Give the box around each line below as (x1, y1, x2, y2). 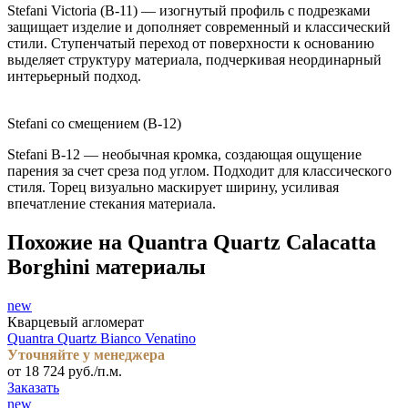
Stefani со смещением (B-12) (7, 116, 181, 132)
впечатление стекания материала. (7, 196, 216, 212)
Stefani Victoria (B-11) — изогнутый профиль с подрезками (7, 3, 371, 19)
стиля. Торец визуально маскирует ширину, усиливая (7, 179, 339, 196)
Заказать (7, 379, 59, 395)
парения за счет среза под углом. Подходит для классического (7, 163, 392, 179)
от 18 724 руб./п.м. (7, 362, 122, 379)
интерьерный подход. (7, 68, 141, 85)
